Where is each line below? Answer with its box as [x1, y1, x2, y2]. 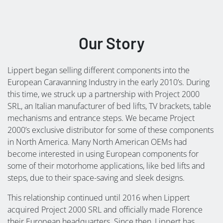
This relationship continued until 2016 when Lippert [7, 192, 190, 204]
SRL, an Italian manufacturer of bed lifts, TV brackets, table [7, 101, 211, 112]
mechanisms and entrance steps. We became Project [7, 112, 195, 124]
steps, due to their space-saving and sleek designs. [7, 172, 185, 184]
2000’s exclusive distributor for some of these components [7, 124, 214, 136]
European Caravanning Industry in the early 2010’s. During [7, 77, 210, 88]
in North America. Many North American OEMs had [7, 136, 187, 148]
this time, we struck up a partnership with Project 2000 [7, 89, 200, 100]
